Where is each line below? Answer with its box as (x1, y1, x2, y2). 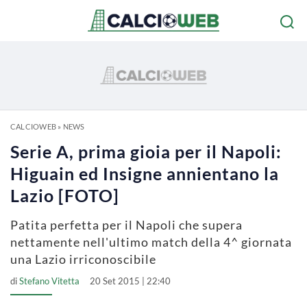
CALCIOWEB (10, 122, 56, 131)
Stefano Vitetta (19, 275, 79, 286)
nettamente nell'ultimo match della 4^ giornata (10, 234, 292, 249)
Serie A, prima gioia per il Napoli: (10, 141, 282, 162)
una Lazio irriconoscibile (10, 251, 156, 267)
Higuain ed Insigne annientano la (10, 163, 279, 184)
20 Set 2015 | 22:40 (90, 275, 171, 286)
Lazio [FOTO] (10, 185, 119, 206)
